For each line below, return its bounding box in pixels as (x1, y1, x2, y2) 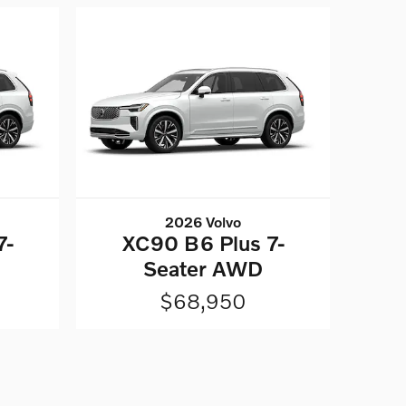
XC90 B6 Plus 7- (121, 230, 285, 256)
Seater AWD (143, 256, 264, 282)
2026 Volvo (165, 213, 242, 231)
